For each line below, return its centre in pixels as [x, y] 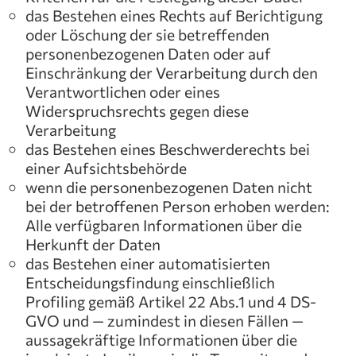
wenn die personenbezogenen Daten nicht [169, 187]
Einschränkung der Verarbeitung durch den [172, 72]
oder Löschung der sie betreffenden [147, 34]
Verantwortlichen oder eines [123, 91]
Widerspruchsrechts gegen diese [137, 110]
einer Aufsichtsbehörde [106, 168]
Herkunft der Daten [93, 244]
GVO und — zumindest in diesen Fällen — [164, 320]
